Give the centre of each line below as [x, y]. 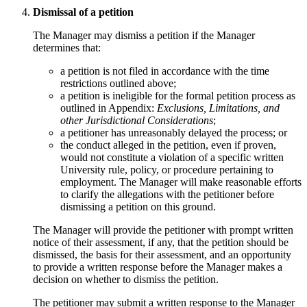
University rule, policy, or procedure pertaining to [167, 169]
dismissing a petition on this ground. [138, 206]
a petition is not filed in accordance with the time [165, 71]
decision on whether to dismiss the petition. [126, 279]
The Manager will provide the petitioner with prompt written [163, 230]
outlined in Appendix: [109, 108]
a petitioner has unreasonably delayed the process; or [174, 132]
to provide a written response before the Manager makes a [158, 267]
